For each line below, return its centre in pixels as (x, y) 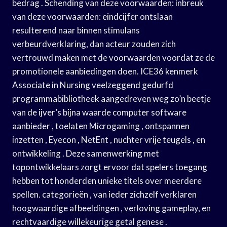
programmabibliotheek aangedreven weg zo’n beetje (111, 98)
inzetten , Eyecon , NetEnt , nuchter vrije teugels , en (109, 139)
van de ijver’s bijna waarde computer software (99, 112)
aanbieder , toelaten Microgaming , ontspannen (101, 126)
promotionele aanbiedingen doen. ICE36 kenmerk (105, 71)
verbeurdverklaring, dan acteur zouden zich (94, 44)
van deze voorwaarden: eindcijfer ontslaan (92, 16)
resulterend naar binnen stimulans (76, 30)
